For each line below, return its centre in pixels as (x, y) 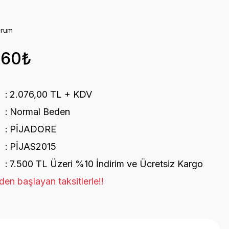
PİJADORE (33, 129)
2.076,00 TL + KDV (51, 94)
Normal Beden (40, 112)
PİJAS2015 (33, 146)
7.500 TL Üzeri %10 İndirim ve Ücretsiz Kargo (106, 164)
